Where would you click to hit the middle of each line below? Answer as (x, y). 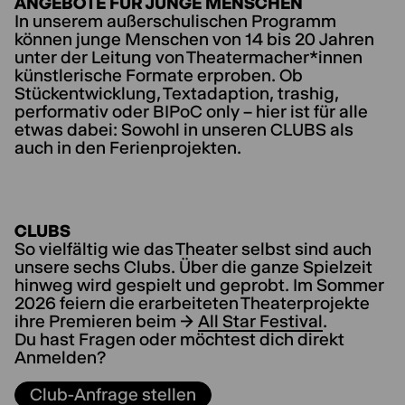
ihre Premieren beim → (106, 321)
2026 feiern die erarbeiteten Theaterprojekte (192, 303)
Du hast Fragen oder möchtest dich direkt (179, 339)
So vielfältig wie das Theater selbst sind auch (193, 249)
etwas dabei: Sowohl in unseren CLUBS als (184, 130)
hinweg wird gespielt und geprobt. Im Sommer (199, 285)
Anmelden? (60, 358)
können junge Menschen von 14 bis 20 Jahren (194, 39)
